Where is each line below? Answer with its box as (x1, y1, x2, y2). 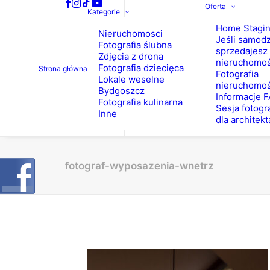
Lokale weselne (98, 74, 165, 85)
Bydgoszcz (98, 85, 145, 96)
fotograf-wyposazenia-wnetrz (65, 160, 214, 172)
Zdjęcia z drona (98, 51, 163, 62)
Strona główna (38, 64, 87, 73)
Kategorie (87, 7, 120, 16)
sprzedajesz (215, 45, 268, 57)
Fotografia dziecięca (98, 62, 184, 74)
